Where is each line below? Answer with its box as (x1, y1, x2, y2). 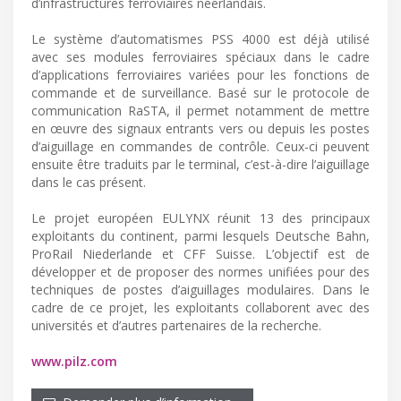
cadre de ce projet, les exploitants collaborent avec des (31, 298, 370, 316)
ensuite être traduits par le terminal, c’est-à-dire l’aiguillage (31, 155, 370, 173)
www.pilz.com (31, 352, 117, 370)
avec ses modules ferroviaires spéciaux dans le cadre (31, 47, 370, 65)
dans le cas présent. (31, 173, 146, 191)
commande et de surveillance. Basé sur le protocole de (31, 83, 370, 101)
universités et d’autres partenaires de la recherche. (31, 316, 321, 334)
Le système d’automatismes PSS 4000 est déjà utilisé (31, 30, 370, 47)
